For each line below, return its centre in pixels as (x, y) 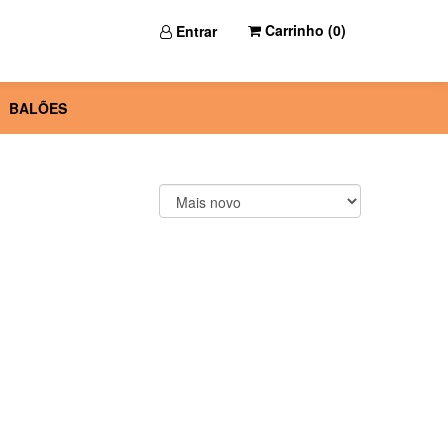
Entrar (194, 31)
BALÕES (37, 108)
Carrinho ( (297, 30)
